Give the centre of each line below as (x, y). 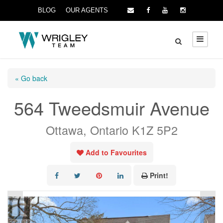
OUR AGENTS (87, 10)
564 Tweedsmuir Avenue (111, 108)
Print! (159, 175)
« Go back (31, 78)
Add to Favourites (116, 152)
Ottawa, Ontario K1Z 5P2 (111, 130)
